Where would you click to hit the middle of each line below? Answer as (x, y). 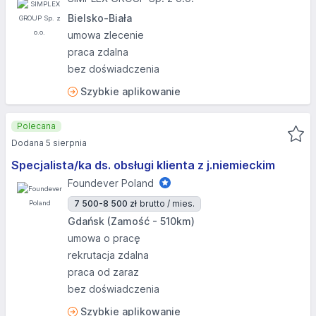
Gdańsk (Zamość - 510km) (131, 221)
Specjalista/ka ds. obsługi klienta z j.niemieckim (143, 165)
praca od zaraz (103, 272)
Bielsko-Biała (100, 18)
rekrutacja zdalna (108, 255)
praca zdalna (98, 52)
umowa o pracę (104, 238)
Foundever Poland (111, 183)
